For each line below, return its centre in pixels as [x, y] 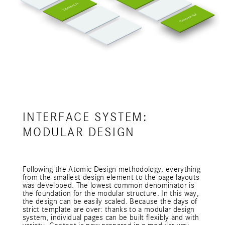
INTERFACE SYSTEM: [85, 117]
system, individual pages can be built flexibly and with [111, 217]
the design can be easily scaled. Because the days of [110, 201]
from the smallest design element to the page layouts [111, 177]
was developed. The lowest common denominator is [108, 185]
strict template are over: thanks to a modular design [108, 209]
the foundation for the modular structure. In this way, [111, 193]
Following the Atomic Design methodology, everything [111, 169]
